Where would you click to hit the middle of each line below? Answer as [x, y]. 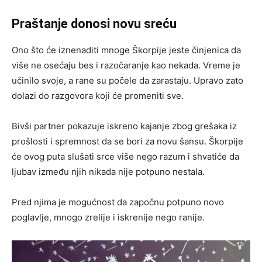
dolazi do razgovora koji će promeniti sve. [98, 96]
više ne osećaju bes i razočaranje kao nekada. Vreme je [126, 65]
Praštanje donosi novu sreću [94, 24]
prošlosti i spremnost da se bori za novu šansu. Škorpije [127, 142]
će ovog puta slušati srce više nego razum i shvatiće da [125, 157]
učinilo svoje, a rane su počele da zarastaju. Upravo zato [127, 81]
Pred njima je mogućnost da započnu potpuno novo [118, 202]
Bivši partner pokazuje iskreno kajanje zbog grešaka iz [124, 126]
